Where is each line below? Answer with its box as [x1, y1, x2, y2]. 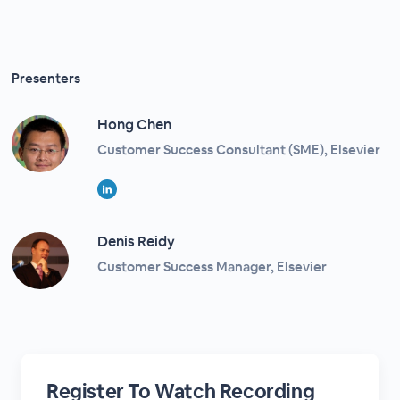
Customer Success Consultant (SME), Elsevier [97, 141, 381, 158]
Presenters [12, 70, 81, 87]
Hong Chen [97, 115, 172, 134]
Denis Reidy [97, 232, 176, 251]
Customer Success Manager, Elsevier [97, 258, 328, 275]
